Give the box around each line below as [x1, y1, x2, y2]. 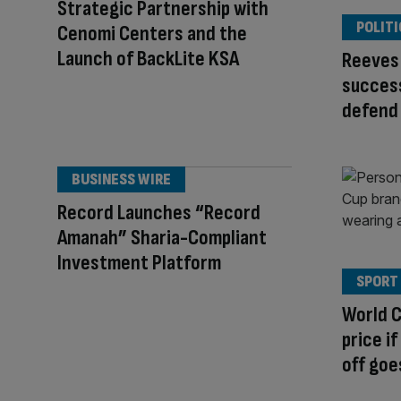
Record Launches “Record [57, 199, 260, 226]
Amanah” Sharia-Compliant [57, 224, 267, 251]
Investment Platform [57, 249, 221, 276]
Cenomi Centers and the [57, 20, 247, 47]
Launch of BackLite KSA [57, 45, 239, 72]
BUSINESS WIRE [72, 169, 171, 189]
